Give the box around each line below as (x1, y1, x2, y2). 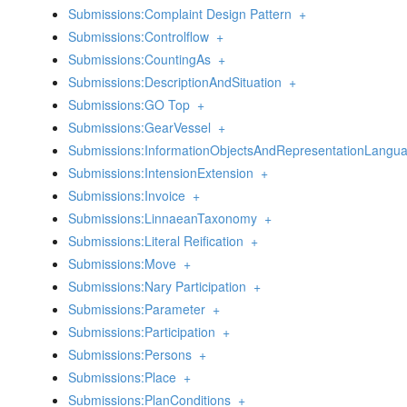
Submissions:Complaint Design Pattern (68, 5, 292, 23)
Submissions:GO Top (68, 95, 190, 114)
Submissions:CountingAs (68, 50, 211, 68)
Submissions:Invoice (68, 186, 185, 204)
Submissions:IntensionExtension (68, 164, 253, 182)
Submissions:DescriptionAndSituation (68, 73, 282, 91)
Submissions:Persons (68, 345, 192, 363)
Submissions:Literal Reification (68, 232, 243, 250)
